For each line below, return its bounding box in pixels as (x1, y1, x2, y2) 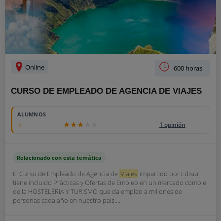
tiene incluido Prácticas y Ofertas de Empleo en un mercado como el (13, 178, 208, 187)
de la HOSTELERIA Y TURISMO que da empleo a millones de (13, 187, 182, 196)
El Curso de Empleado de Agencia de (13, 169, 119, 178)
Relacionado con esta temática (17, 154, 102, 161)
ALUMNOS (17, 110, 46, 118)
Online (24, 63, 44, 72)
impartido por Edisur (138, 169, 199, 178)
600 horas (174, 64, 202, 73)
